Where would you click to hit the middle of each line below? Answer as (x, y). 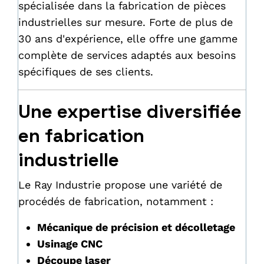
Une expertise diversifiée (130, 111)
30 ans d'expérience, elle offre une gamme (128, 39)
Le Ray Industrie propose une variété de (120, 185)
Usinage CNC (70, 244)
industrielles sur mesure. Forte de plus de (126, 22)
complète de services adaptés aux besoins (127, 55)
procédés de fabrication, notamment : (116, 201)
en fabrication (81, 136)
